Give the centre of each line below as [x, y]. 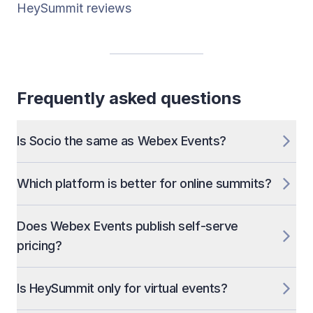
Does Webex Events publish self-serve [128, 226]
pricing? [39, 246]
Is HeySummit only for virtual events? [122, 289]
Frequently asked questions [129, 99]
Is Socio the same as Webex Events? [122, 141]
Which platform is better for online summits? [144, 184]
